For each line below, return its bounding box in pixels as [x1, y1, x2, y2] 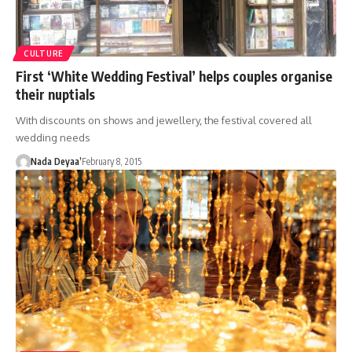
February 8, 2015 [81, 155, 141, 167]
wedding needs [16, 130, 90, 144]
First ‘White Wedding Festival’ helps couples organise [16, 67, 332, 85]
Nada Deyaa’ [30, 155, 82, 167]
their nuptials [16, 85, 95, 103]
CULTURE [24, 48, 64, 58]
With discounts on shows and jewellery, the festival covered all [16, 113, 312, 126]
